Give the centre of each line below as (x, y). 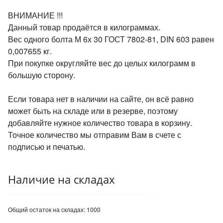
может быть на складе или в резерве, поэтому (93, 111)
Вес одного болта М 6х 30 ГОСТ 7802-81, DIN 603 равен (111, 39)
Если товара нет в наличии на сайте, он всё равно (101, 99)
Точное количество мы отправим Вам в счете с (95, 135)
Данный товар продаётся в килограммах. (84, 27)
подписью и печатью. (47, 147)
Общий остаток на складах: (47, 209)
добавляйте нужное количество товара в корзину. (100, 123)
